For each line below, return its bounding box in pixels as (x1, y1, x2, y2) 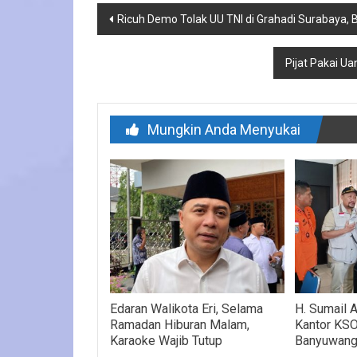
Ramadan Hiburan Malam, (110, 316, 250, 332)
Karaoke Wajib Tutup (110, 332, 223, 348)
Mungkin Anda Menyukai (147, 121, 300, 139)
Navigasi (96, 3, 179, 30)
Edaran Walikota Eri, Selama (110, 300, 264, 316)
